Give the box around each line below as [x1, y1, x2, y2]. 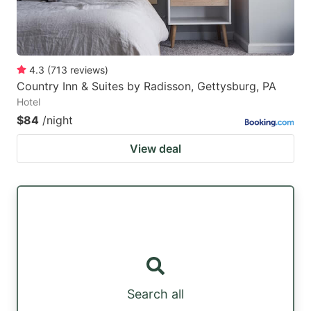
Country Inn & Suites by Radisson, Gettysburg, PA [17, 78, 276, 93]
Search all [127, 287, 184, 302]
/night [42, 112, 73, 127]
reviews [70, 63, 105, 76]
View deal [130, 141, 181, 155]
